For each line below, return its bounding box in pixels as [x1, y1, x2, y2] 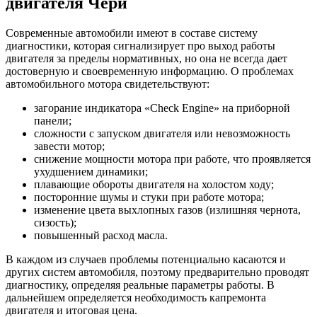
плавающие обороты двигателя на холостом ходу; [34, 178, 274, 191]
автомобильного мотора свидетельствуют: [6, 78, 209, 91]
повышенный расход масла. [34, 229, 168, 242]
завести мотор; [34, 140, 105, 153]
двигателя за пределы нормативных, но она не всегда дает [6, 52, 287, 65]
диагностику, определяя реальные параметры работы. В [6, 279, 275, 292]
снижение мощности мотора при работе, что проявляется [34, 153, 311, 166]
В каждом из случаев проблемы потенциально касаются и [6, 253, 286, 266]
